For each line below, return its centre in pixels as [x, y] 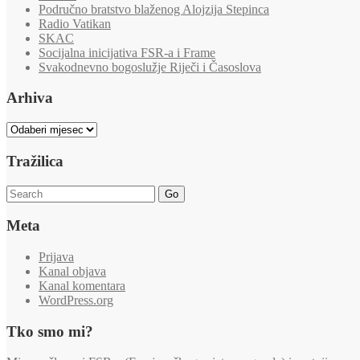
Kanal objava [72, 272]
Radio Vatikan [75, 23]
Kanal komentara [82, 286]
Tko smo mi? [50, 331]
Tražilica [35, 161]
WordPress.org [76, 301]
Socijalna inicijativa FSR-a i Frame [127, 52]
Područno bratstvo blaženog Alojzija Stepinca [154, 9]
